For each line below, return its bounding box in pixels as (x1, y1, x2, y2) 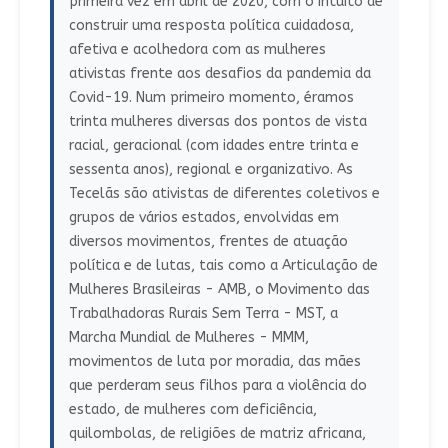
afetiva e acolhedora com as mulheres (68, 41, 326, 59)
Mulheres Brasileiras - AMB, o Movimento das (68, 281, 370, 299)
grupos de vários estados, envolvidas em (68, 209, 339, 227)
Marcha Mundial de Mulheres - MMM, (68, 329, 309, 347)
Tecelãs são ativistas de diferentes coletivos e (68, 185, 380, 203)
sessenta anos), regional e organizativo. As (68, 161, 353, 179)
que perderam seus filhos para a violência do (68, 377, 367, 395)
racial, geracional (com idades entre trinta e (68, 137, 359, 155)
